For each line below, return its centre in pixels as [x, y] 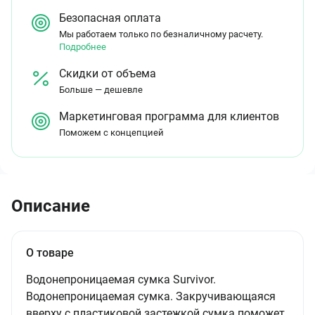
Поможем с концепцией [111, 133]
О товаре [50, 253]
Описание [51, 206]
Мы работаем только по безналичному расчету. [161, 34]
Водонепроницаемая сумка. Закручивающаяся [151, 296]
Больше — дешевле [101, 90]
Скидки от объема [108, 73]
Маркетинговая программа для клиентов [169, 116]
